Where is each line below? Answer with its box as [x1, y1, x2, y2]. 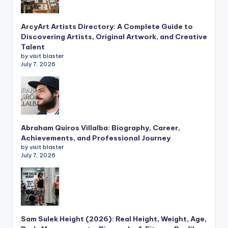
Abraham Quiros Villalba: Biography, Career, [21, 123, 180, 133]
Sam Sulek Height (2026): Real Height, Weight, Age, [21, 214, 207, 224]
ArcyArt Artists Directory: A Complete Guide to [21, 22, 193, 32]
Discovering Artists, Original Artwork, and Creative [21, 32, 207, 42]
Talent [21, 42, 45, 52]
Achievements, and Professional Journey [21, 133, 170, 143]
